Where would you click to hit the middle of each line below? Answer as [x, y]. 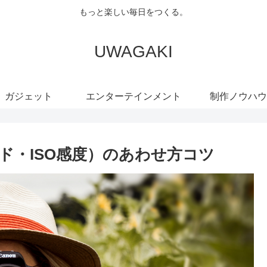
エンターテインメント [133, 96]
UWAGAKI [133, 51]
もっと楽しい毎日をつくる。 [133, 12]
